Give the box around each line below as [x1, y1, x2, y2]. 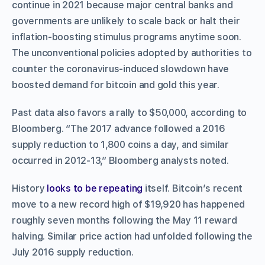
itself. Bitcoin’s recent [143, 182, 243, 194]
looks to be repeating [47, 182, 143, 194]
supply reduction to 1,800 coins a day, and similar [12, 138, 230, 150]
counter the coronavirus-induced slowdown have [12, 63, 230, 75]
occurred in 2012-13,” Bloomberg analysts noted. [12, 154, 229, 166]
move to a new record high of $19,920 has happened [12, 198, 245, 210]
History [12, 182, 47, 194]
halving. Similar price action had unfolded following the [12, 230, 253, 242]
